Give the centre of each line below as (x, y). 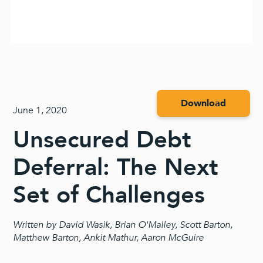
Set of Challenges (109, 195)
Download (203, 103)
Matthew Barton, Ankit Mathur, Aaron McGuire (109, 238)
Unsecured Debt (102, 140)
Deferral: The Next (116, 168)
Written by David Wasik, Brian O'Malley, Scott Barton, (123, 225)
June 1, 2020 (40, 110)
